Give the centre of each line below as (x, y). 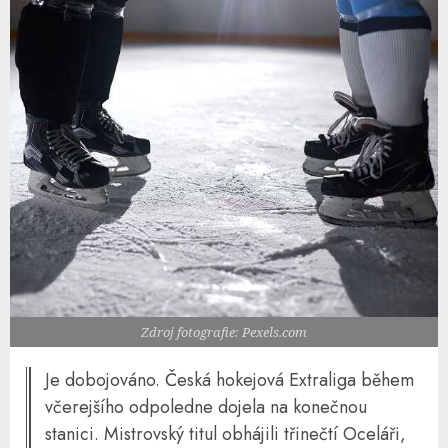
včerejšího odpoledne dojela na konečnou (206, 406)
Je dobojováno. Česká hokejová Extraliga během (229, 379)
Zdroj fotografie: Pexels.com (224, 331)
